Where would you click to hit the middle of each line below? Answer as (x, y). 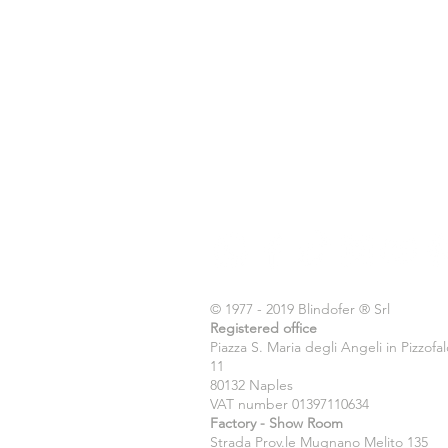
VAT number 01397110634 (289, 404)
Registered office (263, 328)
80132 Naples (251, 385)
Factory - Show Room (276, 423)
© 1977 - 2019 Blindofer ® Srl (300, 309)
